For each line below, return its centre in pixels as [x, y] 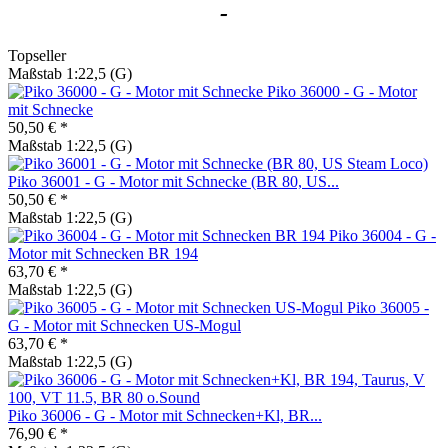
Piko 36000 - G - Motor [342, 91]
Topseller [37, 55]
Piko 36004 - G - [382, 235]
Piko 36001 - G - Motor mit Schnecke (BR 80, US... [173, 181]
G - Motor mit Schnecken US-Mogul [124, 325]
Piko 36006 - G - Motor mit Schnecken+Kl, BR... [165, 415]
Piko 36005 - [388, 307]
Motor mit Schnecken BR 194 [103, 253]
